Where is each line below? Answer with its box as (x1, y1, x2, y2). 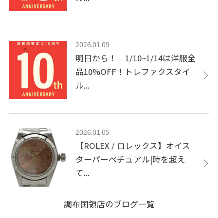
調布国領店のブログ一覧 (63, 198, 155, 210)
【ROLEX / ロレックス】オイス (75, 140, 191, 152)
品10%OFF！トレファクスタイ (75, 65, 191, 77)
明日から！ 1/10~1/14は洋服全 (75, 52, 196, 64)
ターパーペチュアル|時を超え (75, 153, 186, 165)
